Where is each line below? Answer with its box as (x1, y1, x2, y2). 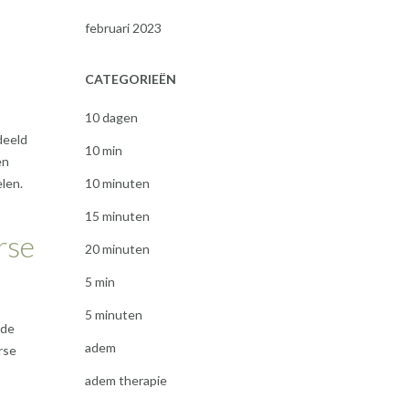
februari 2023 (84, 20, 162, 36)
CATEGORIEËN (84, 71, 176, 87)
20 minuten (84, 241, 150, 257)
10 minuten (84, 175, 150, 191)
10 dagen (84, 110, 138, 125)
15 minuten (84, 208, 150, 224)
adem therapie (84, 372, 167, 388)
